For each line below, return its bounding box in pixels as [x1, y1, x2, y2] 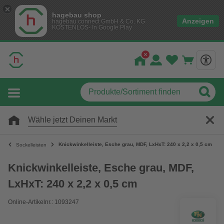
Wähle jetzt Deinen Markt [28, 115, 117, 124]
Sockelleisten [16, 141, 46, 147]
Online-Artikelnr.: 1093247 [8, 198, 79, 205]
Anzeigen [182, 17, 214, 25]
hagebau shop [52, 11, 101, 19]
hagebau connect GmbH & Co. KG [52, 18, 145, 25]
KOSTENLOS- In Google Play [52, 24, 132, 31]
